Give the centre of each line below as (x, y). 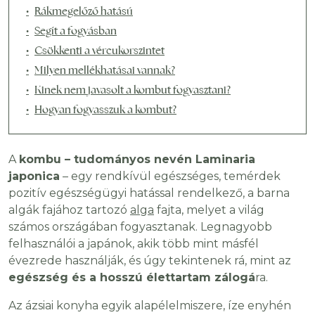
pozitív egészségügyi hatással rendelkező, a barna (149, 193)
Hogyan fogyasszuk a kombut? (105, 110)
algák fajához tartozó (69, 210)
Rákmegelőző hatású (84, 11)
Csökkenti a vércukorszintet (99, 51)
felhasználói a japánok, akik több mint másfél (134, 244)
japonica (34, 176)
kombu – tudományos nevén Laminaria (137, 160)
